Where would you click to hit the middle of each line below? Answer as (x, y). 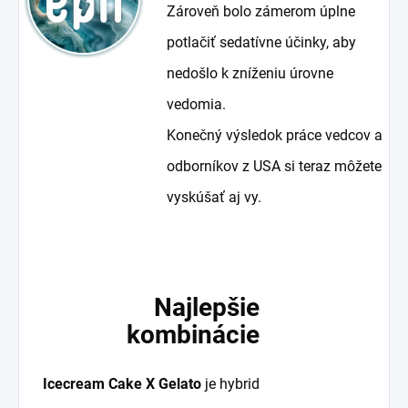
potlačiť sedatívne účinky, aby (262, 42)
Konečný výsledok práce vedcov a (275, 135)
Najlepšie (206, 307)
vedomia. (197, 104)
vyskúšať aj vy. (214, 197)
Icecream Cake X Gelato (122, 383)
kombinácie (193, 334)
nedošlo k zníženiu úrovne (250, 73)
